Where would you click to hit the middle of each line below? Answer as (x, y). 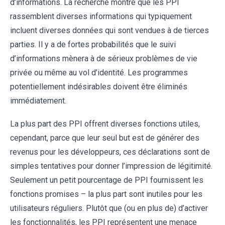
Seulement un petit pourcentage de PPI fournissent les (107, 180)
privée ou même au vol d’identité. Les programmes (99, 72)
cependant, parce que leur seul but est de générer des (105, 138)
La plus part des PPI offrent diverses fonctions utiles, (105, 124)
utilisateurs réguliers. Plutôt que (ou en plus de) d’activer (109, 208)
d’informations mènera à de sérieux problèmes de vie (104, 58)
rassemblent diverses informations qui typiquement (101, 16)
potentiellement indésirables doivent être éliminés (99, 86)
